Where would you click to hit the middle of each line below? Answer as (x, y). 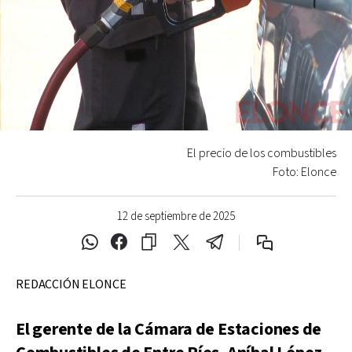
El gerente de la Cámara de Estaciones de (169, 329)
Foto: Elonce (304, 172)
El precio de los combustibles (262, 153)
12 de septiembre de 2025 (176, 216)
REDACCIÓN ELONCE (71, 284)
